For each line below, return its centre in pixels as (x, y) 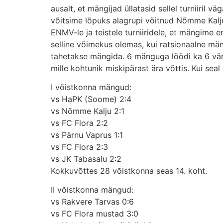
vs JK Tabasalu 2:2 (86, 159)
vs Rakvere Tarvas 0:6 (92, 202)
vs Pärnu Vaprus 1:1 (87, 135)
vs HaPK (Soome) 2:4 (91, 99)
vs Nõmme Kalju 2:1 (88, 111)
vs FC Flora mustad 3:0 (95, 214)
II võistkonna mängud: (92, 190)
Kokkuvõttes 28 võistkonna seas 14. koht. (129, 170)
